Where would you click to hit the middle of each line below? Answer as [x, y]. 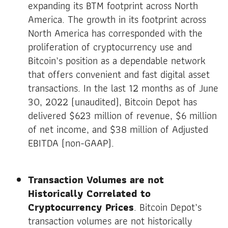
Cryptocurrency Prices [81, 207]
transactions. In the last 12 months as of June [123, 88]
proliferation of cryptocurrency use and [110, 47]
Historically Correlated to [89, 193]
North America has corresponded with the [115, 33]
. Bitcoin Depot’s [168, 207]
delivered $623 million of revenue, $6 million [122, 115]
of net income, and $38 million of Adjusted [118, 129]
